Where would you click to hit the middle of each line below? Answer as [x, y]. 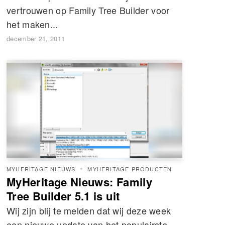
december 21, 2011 [36, 38]
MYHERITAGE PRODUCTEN [130, 168]
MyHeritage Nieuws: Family [79, 182]
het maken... [32, 24]
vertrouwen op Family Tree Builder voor [88, 10]
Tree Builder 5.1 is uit [63, 196]
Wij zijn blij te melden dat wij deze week [89, 210]
